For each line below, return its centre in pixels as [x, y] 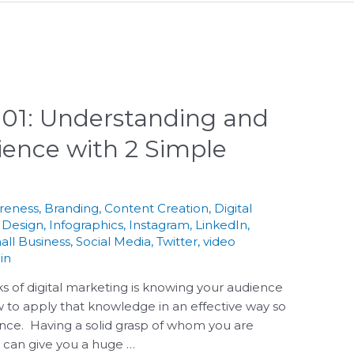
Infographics [87, 224]
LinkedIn [222, 224]
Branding [72, 208]
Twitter [177, 241]
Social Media [114, 241]
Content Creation [157, 208]
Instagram [160, 224]
